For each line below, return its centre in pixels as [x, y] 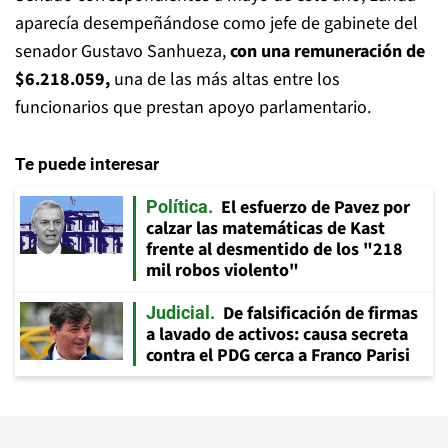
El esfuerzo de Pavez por [315, 207]
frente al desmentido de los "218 [274, 249]
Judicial [178, 312]
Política [177, 206]
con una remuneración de [327, 51]
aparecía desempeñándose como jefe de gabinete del [216, 23]
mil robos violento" [222, 270]
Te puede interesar [87, 163]
